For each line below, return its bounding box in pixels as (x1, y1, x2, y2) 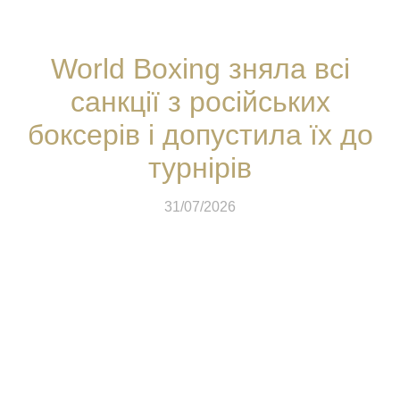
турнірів (148, 151, 252, 184)
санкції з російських (70, 85, 330, 118)
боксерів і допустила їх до (27, 118, 373, 151)
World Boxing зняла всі (50, 52, 350, 85)
